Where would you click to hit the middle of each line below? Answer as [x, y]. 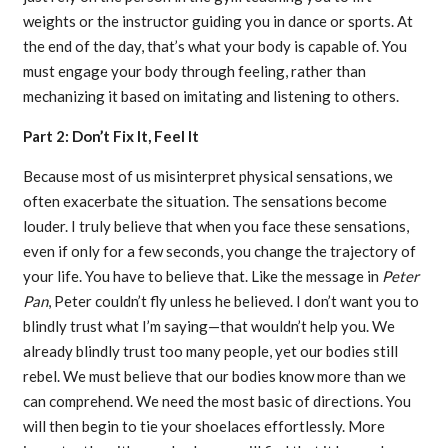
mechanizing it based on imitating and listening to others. [210, 96]
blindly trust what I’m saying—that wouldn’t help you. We [208, 326]
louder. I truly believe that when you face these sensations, [215, 226]
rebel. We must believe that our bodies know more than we [214, 376]
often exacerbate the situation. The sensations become [204, 201]
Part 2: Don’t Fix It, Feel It [110, 136]
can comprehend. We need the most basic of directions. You [216, 401]
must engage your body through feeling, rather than [194, 71]
